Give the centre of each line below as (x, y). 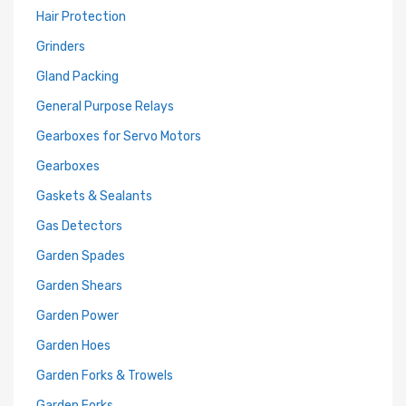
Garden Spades (81, 256)
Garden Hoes (73, 346)
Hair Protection (81, 17)
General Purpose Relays (105, 106)
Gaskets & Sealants (94, 196)
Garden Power (77, 316)
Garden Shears (79, 286)
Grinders (61, 47)
